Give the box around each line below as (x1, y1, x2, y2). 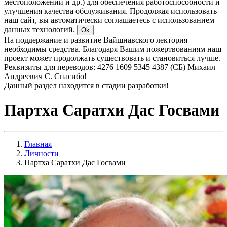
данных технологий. (4, 25, 77, 34)
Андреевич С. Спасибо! (4, 72, 87, 81)
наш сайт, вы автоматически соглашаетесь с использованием (4, 16, 214, 24)
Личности (24, 148, 59, 158)
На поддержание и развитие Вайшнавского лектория (4, 35, 187, 44)
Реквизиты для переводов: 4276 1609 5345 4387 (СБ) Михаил (4, 63, 215, 71)
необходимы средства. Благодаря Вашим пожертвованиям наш (4, 45, 221, 53)
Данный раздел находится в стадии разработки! (4, 81, 169, 90)
